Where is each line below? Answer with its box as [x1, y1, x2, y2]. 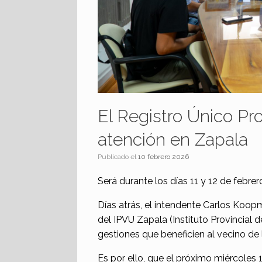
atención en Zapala [98, 129, 248, 150]
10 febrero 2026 [138, 152, 189, 161]
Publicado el [102, 152, 138, 161]
